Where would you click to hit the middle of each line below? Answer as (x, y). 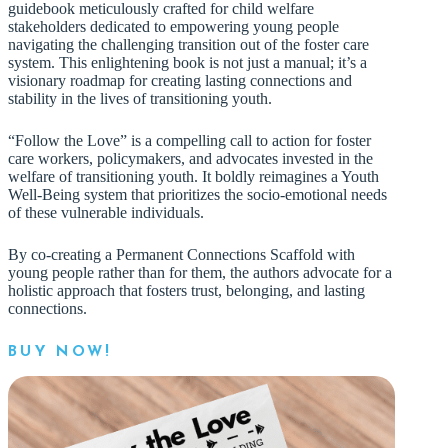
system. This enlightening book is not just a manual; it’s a (187, 63)
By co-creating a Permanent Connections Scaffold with (181, 255)
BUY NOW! (60, 353)
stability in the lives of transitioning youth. (140, 99)
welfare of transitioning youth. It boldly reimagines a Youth (193, 177)
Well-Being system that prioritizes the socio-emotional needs (197, 195)
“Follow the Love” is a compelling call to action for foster (189, 141)
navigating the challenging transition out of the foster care (188, 45)
